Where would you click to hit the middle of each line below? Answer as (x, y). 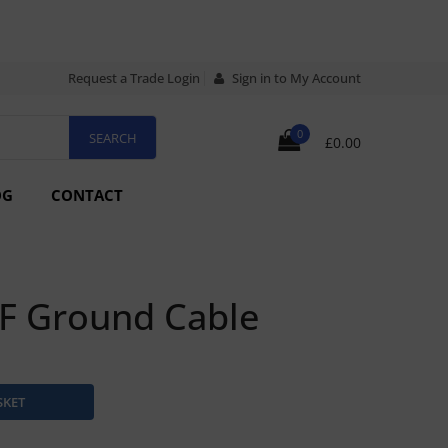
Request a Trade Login (134, 78)
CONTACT (87, 195)
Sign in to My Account (295, 78)
